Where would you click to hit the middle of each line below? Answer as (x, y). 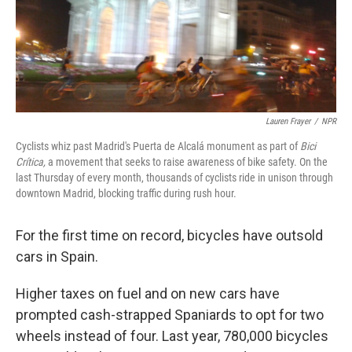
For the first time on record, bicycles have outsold (169, 236)
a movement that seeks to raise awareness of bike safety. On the (188, 162)
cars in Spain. (57, 257)
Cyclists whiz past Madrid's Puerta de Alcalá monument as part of (158, 147)
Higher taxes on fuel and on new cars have (148, 294)
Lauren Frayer (288, 122)
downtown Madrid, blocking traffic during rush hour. (126, 194)
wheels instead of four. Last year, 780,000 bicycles (172, 336)
